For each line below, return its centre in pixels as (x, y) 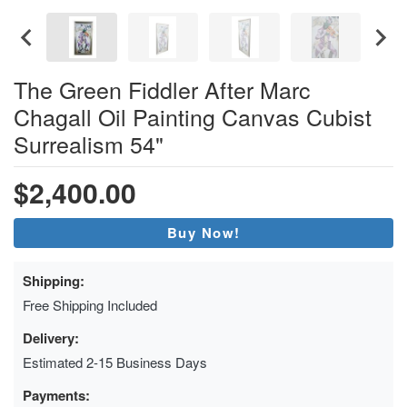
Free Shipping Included (90, 304)
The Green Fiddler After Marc (162, 89)
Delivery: (51, 338)
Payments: (56, 395)
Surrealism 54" (89, 143)
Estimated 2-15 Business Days (115, 362)
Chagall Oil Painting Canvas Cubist (193, 116)
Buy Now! (203, 232)
